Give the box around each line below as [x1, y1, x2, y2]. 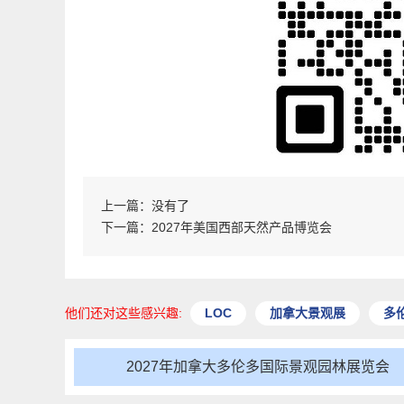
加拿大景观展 [270, 306, 345, 321]
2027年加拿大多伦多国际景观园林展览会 [125, 359, 390, 375]
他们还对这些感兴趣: [65, 306, 186, 321]
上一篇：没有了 [101, 198, 189, 214]
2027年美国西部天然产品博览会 [151, 220, 332, 235]
